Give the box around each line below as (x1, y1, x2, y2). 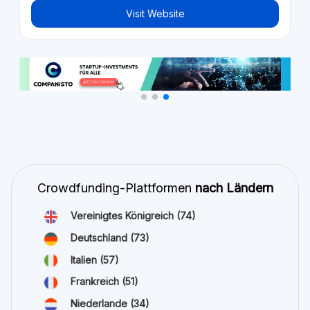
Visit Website (125, 8, 185, 20)
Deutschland (71, 232, 130, 244)
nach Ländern (194, 181, 273, 196)
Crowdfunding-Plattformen (37, 181, 195, 196)
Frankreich (71, 275, 122, 288)
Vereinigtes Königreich (71, 210, 176, 222)
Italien (71, 253, 100, 266)
